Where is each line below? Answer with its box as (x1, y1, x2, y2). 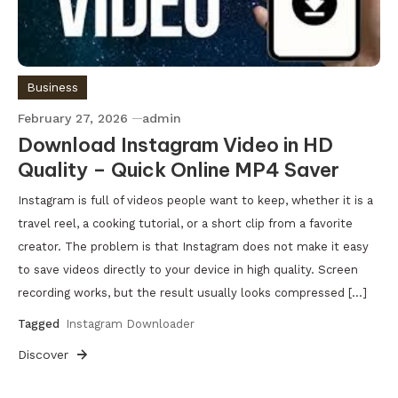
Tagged (18, 316, 63, 330)
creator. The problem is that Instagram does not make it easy (18, 239, 369, 253)
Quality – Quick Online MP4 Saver (18, 156, 339, 182)
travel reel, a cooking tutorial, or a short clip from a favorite (18, 216, 353, 230)
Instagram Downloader (66, 316, 195, 330)
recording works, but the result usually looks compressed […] (18, 285, 367, 299)
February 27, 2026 (18, 110, 128, 125)
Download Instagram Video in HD (18, 131, 333, 157)
